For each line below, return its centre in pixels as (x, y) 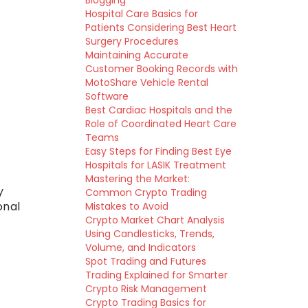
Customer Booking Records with (161, 69)
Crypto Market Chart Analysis (155, 220)
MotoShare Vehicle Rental (146, 82)
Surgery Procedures (132, 41)
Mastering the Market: (137, 179)
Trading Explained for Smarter (156, 275)
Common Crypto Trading (146, 192)
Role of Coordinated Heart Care (161, 124)
